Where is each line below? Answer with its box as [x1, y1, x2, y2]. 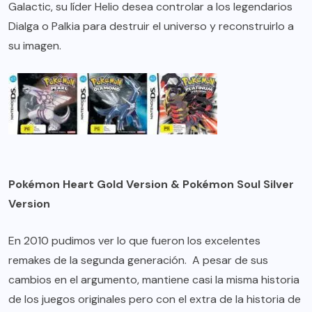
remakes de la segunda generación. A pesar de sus [8, 253, 268, 268]
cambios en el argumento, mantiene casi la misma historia [8, 272, 299, 288]
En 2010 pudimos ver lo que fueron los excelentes [8, 233, 260, 249]
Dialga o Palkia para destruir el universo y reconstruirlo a [8, 19, 294, 34]
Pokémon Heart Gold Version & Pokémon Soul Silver [8, 177, 294, 192]
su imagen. [8, 38, 61, 54]
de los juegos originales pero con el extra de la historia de [8, 292, 301, 307]
